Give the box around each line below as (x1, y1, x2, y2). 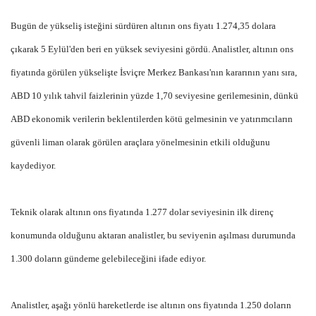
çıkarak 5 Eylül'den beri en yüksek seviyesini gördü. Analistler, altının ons (11, 44, 293, 55)
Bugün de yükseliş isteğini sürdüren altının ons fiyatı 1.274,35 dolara (11, 20, 276, 32)
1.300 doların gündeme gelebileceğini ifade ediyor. (11, 253, 206, 265)
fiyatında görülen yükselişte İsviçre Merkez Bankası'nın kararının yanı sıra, (11, 67, 297, 78)
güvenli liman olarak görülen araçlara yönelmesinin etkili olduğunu (11, 137, 270, 148)
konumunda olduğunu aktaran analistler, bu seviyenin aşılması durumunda (11, 230, 296, 241)
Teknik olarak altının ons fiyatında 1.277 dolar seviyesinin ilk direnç (11, 207, 274, 218)
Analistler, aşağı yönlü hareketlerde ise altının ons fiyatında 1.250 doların (11, 300, 291, 311)
